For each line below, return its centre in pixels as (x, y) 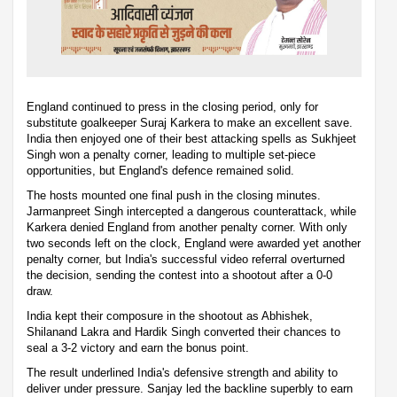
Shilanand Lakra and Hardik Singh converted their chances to (183, 332)
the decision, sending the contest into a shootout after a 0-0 (179, 276)
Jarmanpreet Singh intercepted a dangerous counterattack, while (191, 212)
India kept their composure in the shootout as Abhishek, (170, 316)
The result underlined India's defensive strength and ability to (182, 373)
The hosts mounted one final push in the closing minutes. (174, 196)
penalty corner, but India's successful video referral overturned (186, 260)
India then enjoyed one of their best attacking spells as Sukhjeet (191, 139)
